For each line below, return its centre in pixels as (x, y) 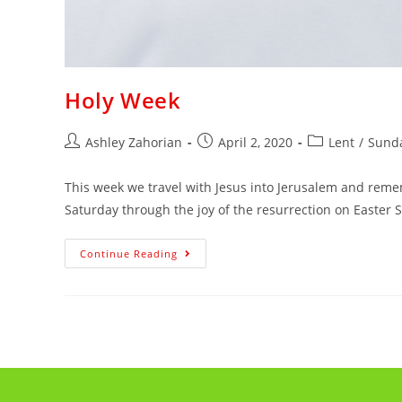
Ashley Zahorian (134, 142)
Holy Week (123, 100)
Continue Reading (129, 253)
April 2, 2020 (255, 142)
